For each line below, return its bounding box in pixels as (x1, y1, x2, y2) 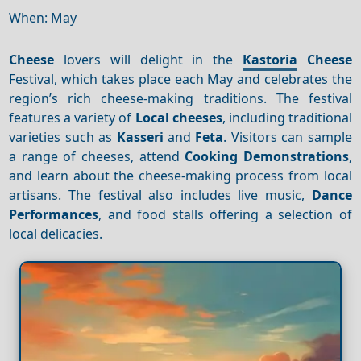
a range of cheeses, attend (9, 147, 185, 165)
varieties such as (9, 127, 117, 146)
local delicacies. (9, 224, 103, 243)
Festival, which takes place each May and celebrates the (9, 69, 352, 88)
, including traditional (222, 108, 352, 127)
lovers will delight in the (54, 50, 243, 68)
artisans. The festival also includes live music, (9, 185, 312, 204)
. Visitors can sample (223, 127, 352, 146)
